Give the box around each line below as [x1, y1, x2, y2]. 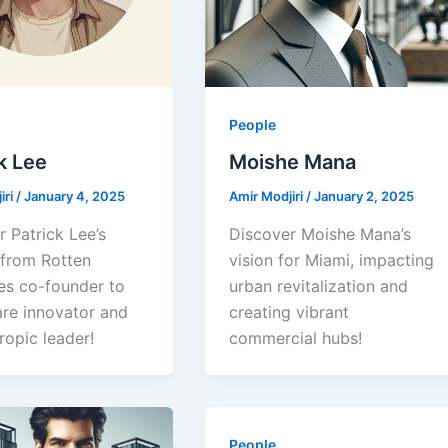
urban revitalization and [229, 276, 409, 297]
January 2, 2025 [314, 188, 415, 205]
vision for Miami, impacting [229, 250, 435, 271]
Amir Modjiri [229, 188, 307, 205]
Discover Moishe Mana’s [229, 224, 412, 245]
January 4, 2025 [23, 188, 125, 205]
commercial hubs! [229, 328, 363, 349]
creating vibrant [229, 302, 350, 323]
